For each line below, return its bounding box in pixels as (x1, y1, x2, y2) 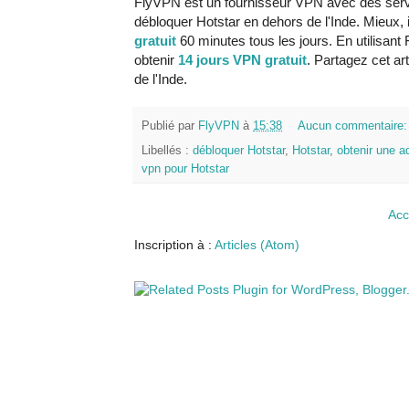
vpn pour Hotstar (142, 162, 229, 175)
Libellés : (142, 143, 193, 157)
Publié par (142, 119, 198, 132)
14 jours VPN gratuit (178, 52, 307, 68)
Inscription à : (134, 236, 215, 252)
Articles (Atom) (215, 236, 299, 252)
